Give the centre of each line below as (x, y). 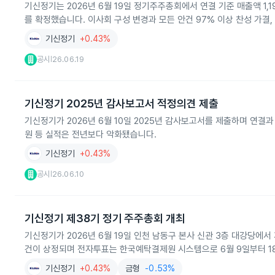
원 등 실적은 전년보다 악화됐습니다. (91, 134)
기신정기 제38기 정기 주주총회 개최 (105, 218)
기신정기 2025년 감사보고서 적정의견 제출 (122, 103)
